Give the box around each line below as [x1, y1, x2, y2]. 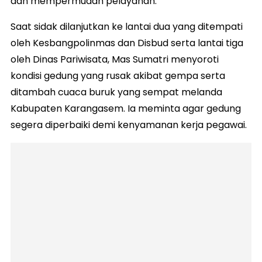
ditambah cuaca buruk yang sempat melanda [11, 85, 222, 99]
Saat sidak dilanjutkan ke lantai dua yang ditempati [11, 20, 243, 34]
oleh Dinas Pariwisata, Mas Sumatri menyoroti [11, 53, 219, 67]
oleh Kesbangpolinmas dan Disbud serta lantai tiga [11, 36, 243, 50]
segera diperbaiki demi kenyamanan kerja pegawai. [11, 118, 247, 132]
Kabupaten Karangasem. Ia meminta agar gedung [11, 102, 241, 116]
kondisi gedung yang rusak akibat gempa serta [11, 69, 225, 83]
